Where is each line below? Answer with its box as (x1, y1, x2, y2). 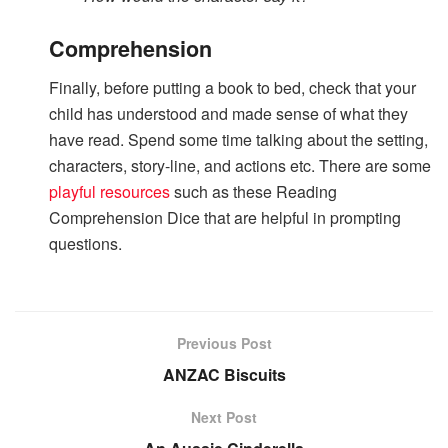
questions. (49, 231, 123, 255)
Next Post (191, 406, 257, 427)
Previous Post (176, 332, 272, 353)
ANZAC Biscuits (162, 362, 286, 386)
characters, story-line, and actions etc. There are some (49, 153, 432, 177)
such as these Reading (170, 179, 338, 203)
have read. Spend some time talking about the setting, (49, 127, 429, 151)
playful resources (49, 179, 171, 203)
